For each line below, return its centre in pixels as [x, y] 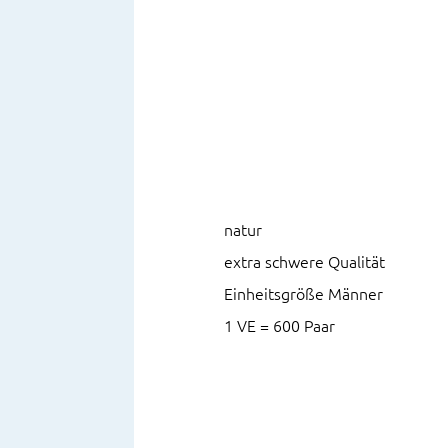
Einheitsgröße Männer [304, 294]
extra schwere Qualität [305, 262]
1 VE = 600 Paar [280, 326]
